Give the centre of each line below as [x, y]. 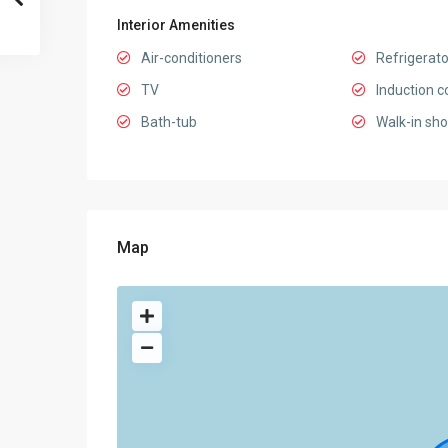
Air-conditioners [191, 58]
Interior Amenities [176, 25]
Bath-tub [169, 122]
